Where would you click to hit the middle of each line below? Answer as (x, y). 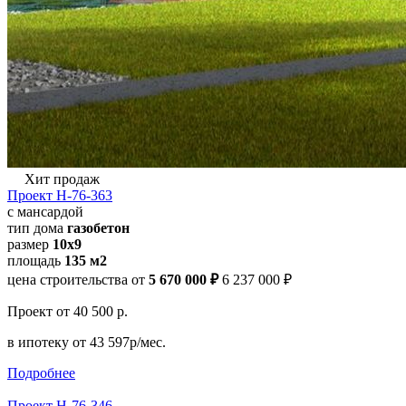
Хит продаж (60, 179)
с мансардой (45, 211)
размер (30, 244)
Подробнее (41, 372)
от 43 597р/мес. (119, 342)
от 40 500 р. (92, 311)
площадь (36, 260)
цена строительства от (76, 279)
